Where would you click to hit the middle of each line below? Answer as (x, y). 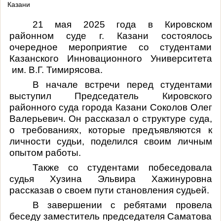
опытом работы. (45, 152)
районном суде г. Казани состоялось (110, 36)
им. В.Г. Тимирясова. (56, 70)
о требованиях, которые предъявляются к (110, 130)
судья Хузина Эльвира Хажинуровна (110, 179)
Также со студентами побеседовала (122, 167)
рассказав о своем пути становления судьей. (109, 190)
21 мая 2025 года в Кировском (122, 24)
